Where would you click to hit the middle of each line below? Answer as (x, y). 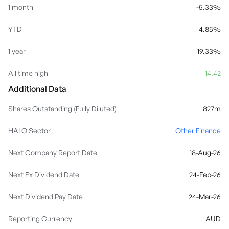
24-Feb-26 (205, 175)
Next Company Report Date (53, 153)
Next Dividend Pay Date (45, 197)
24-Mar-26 (205, 197)
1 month (21, 7)
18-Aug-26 (205, 153)
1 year (17, 51)
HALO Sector (29, 131)
